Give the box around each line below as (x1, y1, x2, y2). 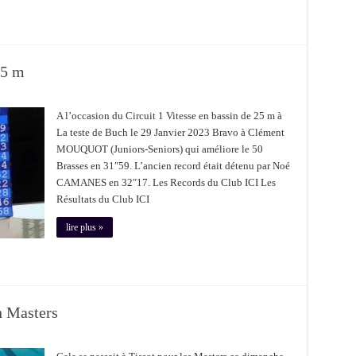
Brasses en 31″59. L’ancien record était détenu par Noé (56, 160, 290, 172)
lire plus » (65, 222, 103, 233)
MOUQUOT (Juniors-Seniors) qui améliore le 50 (56, 143, 263, 155)
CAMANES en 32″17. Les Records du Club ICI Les (56, 176, 276, 188)
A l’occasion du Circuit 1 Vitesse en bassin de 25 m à (56, 110, 282, 122)
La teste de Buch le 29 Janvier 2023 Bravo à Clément (56, 126, 284, 138)
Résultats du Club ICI (56, 193, 149, 205)
